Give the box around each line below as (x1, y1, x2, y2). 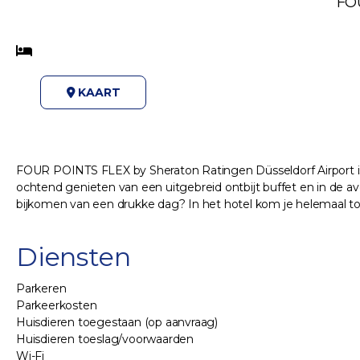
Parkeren (16, 281, 67, 297)
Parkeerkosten (16, 298, 97, 313)
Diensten (16, 241, 131, 273)
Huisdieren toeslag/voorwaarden (16, 332, 194, 347)
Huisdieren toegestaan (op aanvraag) (16, 315, 218, 330)
